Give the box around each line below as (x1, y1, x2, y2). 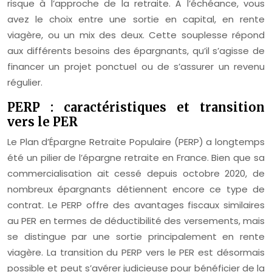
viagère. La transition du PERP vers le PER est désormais (7, 246, 265, 259)
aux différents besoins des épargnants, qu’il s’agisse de (7, 44, 265, 58)
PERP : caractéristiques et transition (7, 100, 265, 115)
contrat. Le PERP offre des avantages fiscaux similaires (7, 199, 265, 212)
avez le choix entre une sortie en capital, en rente (7, 13, 265, 26)
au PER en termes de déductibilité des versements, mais (7, 214, 265, 228)
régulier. (7, 76, 42, 89)
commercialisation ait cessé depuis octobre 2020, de (7, 167, 265, 180)
